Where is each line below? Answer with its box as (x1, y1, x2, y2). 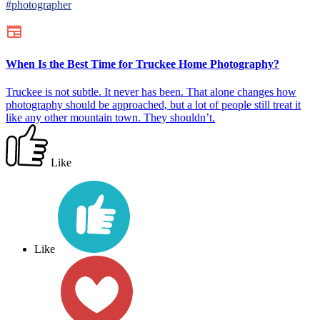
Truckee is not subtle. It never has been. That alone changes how (6, 86, 296, 99)
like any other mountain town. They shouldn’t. (6, 111, 215, 124)
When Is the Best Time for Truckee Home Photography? (6, 58, 279, 71)
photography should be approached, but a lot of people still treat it (6, 99, 301, 111)
